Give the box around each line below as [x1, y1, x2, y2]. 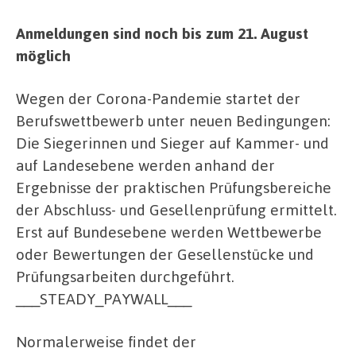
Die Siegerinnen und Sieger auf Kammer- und [16, 133, 329, 153]
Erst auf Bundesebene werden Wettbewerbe [16, 222, 322, 242]
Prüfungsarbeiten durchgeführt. [16, 266, 234, 286]
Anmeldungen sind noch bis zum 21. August [16, 23, 308, 44]
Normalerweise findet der [16, 331, 196, 351]
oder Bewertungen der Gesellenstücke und [16, 244, 314, 264]
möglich [16, 45, 71, 66]
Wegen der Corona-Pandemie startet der [16, 88, 300, 108]
